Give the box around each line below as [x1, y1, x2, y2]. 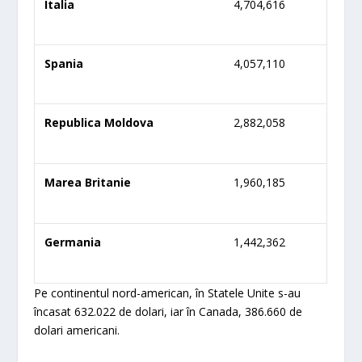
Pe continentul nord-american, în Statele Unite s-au [34, 285, 301, 301]
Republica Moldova [44, 115, 154, 131]
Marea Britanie [44, 175, 132, 191]
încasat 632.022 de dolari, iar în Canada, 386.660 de [34, 304, 303, 320]
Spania [44, 56, 84, 72]
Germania [44, 234, 102, 250]
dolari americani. [34, 322, 120, 339]
